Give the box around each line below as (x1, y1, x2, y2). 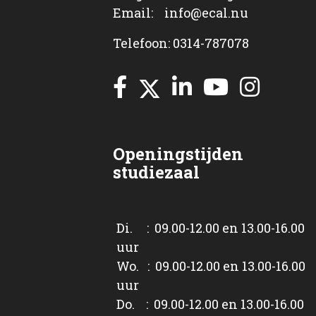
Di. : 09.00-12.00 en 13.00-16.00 (116, 219, 305, 236)
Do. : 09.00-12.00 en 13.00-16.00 (116, 295, 304, 312)
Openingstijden (113, 142, 243, 165)
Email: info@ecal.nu (113, 4, 248, 21)
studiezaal (113, 160, 200, 183)
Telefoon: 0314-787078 (113, 34, 249, 51)
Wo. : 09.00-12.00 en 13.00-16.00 (116, 257, 305, 274)
